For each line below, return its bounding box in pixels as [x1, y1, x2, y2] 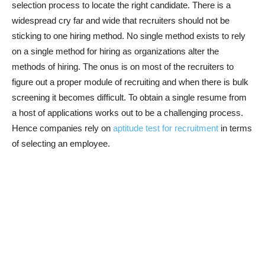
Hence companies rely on [12, 123, 113, 133]
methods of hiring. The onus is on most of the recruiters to [12, 62, 234, 72]
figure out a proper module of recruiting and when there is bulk [12, 77, 248, 87]
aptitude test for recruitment [113, 123, 218, 133]
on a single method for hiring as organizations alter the [12, 46, 219, 56]
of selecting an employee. [12, 138, 110, 148]
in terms [218, 123, 252, 133]
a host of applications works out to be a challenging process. [12, 108, 243, 118]
